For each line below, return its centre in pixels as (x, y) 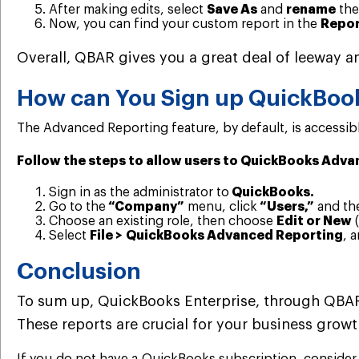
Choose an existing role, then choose (163, 222)
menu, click (221, 207)
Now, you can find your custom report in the (185, 24)
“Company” (145, 207)
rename (311, 10)
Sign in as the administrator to (139, 193)
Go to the (77, 207)
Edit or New (314, 222)
